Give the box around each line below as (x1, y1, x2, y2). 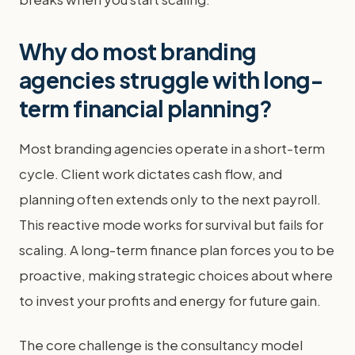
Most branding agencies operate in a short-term (19, 139, 325, 157)
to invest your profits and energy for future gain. (19, 292, 321, 309)
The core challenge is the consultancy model (19, 336, 303, 353)
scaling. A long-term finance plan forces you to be (19, 241, 334, 258)
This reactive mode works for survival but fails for (19, 216, 323, 233)
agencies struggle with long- (19, 66, 323, 94)
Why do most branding (19, 37, 257, 65)
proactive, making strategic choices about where (19, 266, 333, 284)
